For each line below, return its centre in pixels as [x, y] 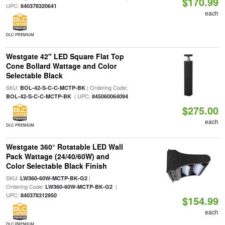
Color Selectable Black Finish [56, 166]
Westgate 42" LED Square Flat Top [65, 56]
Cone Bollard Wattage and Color [61, 66]
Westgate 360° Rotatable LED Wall [64, 147]
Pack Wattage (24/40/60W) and [58, 156]
